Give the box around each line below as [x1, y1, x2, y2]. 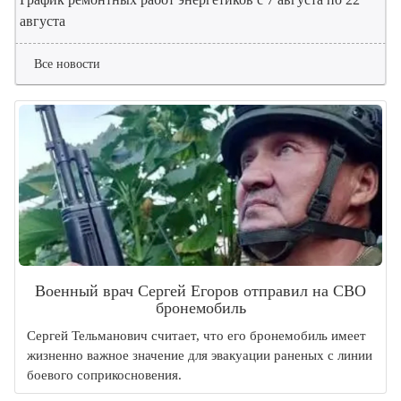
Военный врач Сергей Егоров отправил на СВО [35, 282, 366, 301]
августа [20, 13, 65, 30]
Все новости [34, 57, 100, 72]
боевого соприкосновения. [27, 368, 182, 383]
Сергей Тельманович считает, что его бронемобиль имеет [27, 328, 366, 344]
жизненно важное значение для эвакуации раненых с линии [27, 348, 372, 363]
